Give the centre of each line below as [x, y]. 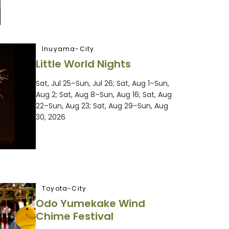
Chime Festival [75, 216]
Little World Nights [83, 64]
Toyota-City [64, 188]
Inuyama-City [68, 49]
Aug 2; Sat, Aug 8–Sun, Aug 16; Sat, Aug [104, 95]
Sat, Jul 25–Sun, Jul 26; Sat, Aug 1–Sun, [102, 84]
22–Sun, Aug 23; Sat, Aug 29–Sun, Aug [102, 106]
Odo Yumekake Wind [90, 204]
